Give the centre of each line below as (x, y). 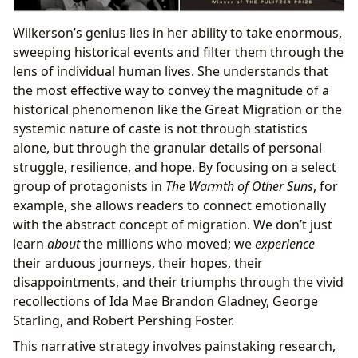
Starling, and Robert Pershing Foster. (123, 320)
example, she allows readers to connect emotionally (169, 205)
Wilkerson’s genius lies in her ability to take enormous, (177, 32)
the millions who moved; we (167, 243)
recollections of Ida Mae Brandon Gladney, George (165, 301)
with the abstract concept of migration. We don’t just (173, 224)
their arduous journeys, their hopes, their (138, 263)
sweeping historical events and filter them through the (178, 52)
